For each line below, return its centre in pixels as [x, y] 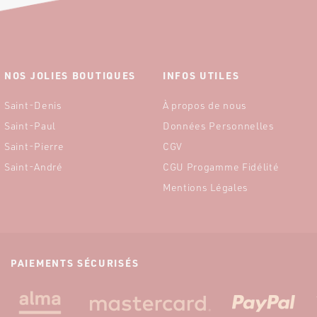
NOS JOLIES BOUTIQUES [70, 75]
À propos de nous [205, 105]
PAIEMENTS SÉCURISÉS [75, 263]
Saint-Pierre [34, 146]
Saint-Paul [30, 126]
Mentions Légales [206, 188]
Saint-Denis [33, 105]
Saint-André [34, 167]
